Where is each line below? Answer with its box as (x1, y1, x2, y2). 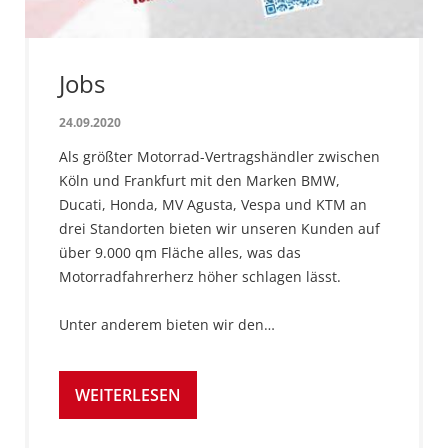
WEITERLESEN (75, 384, 181, 407)
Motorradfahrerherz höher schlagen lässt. (59, 267, 341, 287)
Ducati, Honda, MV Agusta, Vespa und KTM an (59, 195, 367, 215)
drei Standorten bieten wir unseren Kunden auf (59, 219, 380, 239)
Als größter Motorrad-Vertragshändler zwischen (59, 147, 380, 167)
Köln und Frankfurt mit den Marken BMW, (59, 171, 340, 191)
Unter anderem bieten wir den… (59, 315, 275, 335)
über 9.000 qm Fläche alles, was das (59, 243, 301, 263)
